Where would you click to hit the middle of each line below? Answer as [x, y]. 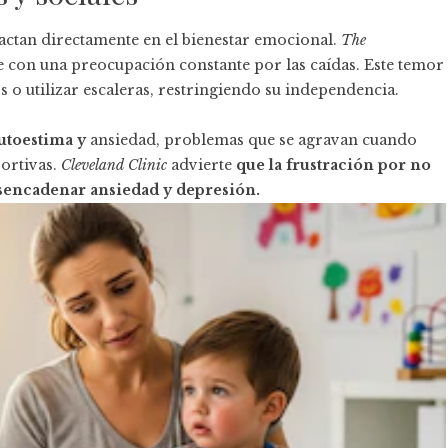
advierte [203, 164]
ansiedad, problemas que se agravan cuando [253, 139]
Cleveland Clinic [116, 164]
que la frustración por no [333, 164]
